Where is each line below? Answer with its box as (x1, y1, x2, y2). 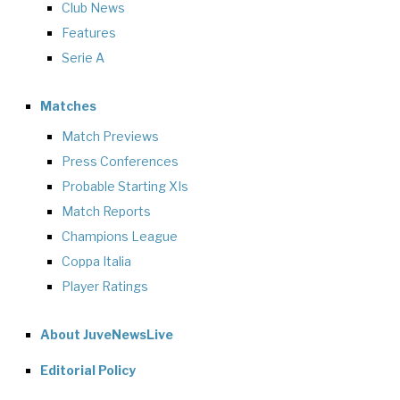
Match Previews (62, 129, 159, 145)
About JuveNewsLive (39, 327, 173, 343)
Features (62, 25, 116, 41)
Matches (39, 98, 96, 114)
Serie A (62, 50, 104, 66)
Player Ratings (62, 279, 148, 295)
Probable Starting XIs (62, 179, 188, 195)
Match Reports (62, 204, 151, 220)
